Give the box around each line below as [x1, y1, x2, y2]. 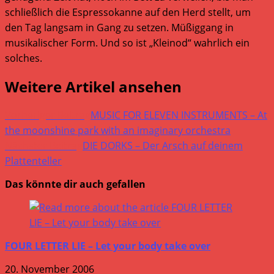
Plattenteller [5, 154, 62, 168]
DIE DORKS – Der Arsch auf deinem [83, 138, 243, 152]
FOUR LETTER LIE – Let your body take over [5, 239, 210, 253]
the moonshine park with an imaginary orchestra [5, 123, 231, 137]
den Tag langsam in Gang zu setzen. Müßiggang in [5, 20, 234, 34]
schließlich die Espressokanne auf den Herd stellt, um [5, 5, 251, 19]
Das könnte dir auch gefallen [5, 177, 146, 191]
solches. [5, 51, 42, 65]
